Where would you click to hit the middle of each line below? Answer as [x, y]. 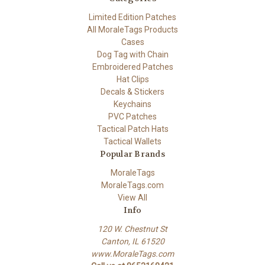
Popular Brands [132, 153]
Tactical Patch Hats [132, 129]
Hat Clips [132, 79]
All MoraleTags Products [132, 29]
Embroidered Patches [132, 67]
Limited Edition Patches [132, 17]
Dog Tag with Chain [132, 54]
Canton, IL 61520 [132, 241]
